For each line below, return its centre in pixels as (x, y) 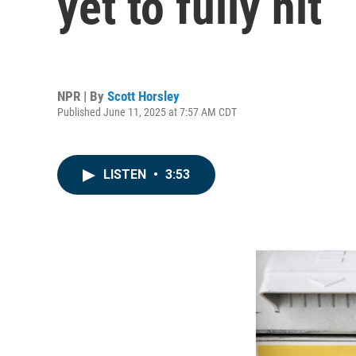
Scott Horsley (143, 96)
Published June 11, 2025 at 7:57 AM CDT (147, 112)
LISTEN (126, 174)
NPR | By (82, 96)
